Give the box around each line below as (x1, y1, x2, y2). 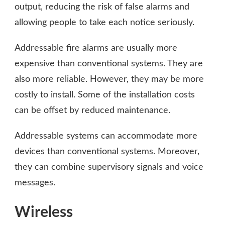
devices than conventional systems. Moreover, (15, 147, 199, 156)
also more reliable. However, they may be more (15, 74, 204, 84)
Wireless (15, 204, 73, 220)
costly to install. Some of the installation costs (15, 90, 195, 99)
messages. (15, 178, 55, 187)
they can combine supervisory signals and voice (15, 162, 203, 172)
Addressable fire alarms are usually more (15, 43, 177, 53)
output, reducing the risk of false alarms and (15, 2, 189, 12)
